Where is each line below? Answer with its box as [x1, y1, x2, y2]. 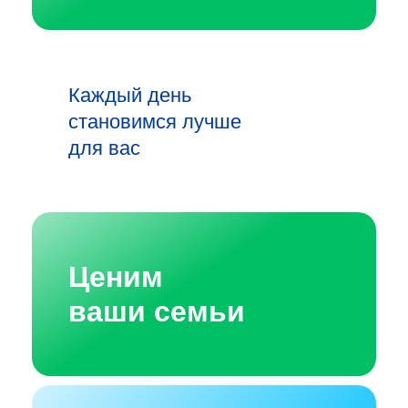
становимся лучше [68, 109, 241, 133]
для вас [68, 136, 140, 159]
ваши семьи [68, 295, 245, 328]
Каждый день [68, 83, 191, 107]
